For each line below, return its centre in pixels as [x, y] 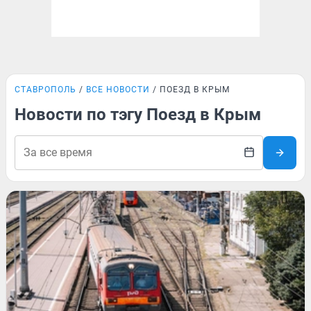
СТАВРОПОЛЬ [45, 90]
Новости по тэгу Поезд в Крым [138, 115]
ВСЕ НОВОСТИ [118, 90]
